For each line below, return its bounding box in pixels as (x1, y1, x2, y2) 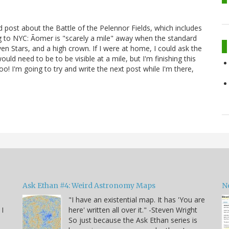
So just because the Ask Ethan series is (68, 215, 197, 225)
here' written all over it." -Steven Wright (68, 204, 197, 215)
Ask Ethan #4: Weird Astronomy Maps (22, 180, 155, 190)
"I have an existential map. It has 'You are (68, 194, 205, 204)
